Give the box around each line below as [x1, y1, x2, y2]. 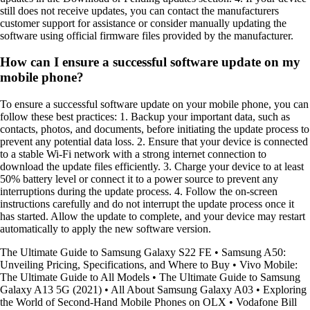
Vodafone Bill [236, 296, 297, 309]
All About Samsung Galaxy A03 [111, 284, 253, 296]
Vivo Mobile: [239, 259, 298, 271]
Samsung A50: [221, 246, 286, 259]
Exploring [263, 284, 307, 296]
